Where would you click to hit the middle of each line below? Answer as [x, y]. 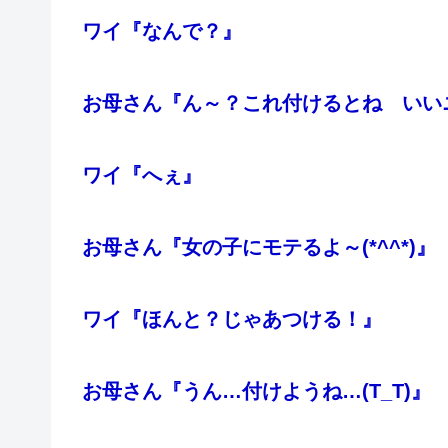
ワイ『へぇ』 [142, 175]
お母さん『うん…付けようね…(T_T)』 [256, 391]
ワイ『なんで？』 [162, 31]
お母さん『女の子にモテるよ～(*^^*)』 [259, 247]
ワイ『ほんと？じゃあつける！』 [232, 319]
